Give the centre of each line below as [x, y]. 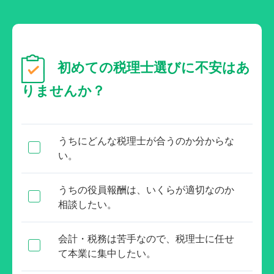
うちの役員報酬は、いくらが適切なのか [146, 190]
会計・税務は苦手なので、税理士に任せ [146, 239]
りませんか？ [63, 91]
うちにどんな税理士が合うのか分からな [146, 141]
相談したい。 [87, 204]
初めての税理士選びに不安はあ [154, 67]
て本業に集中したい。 [107, 253]
